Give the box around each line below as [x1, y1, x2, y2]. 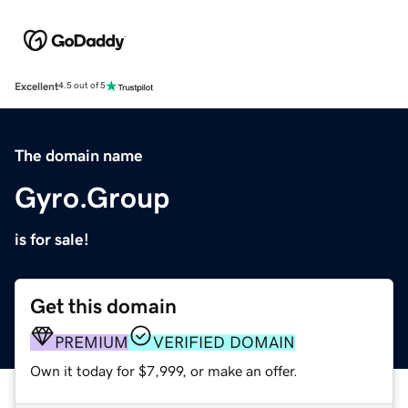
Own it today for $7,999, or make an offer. [30, 362, 298, 378]
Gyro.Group [15, 182, 169, 212]
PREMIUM [55, 333, 128, 351]
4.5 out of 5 [58, 81, 106, 91]
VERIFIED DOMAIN [153, 333, 295, 351]
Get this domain [30, 295, 177, 317]
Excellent [15, 80, 58, 92]
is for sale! [15, 230, 89, 248]
